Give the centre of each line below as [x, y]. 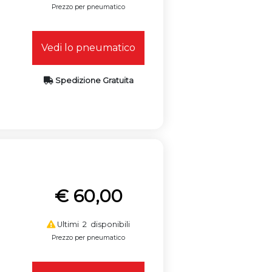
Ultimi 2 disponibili [93, 224]
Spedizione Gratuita [93, 80]
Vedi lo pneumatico [89, 47]
